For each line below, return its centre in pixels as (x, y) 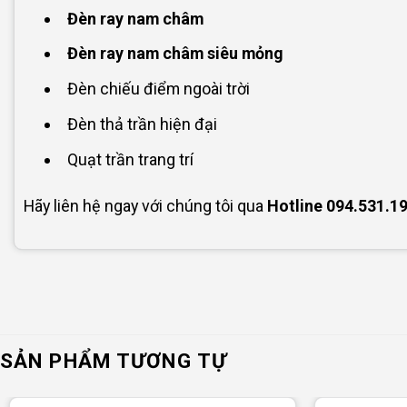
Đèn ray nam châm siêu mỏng (176, 54)
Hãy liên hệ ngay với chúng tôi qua (145, 205)
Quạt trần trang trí (131, 159)
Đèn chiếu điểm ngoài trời (159, 89)
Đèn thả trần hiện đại (143, 124)
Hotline (295, 205)
